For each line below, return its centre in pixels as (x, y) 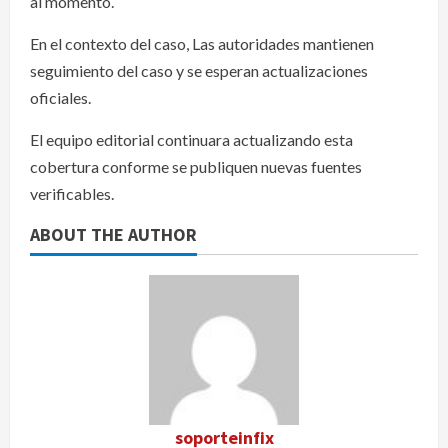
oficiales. (60, 97)
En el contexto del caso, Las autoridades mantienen (202, 43)
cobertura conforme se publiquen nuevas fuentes (196, 166)
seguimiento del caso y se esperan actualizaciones (199, 70)
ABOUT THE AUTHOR (113, 234)
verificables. (72, 193)
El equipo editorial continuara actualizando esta (191, 139)
